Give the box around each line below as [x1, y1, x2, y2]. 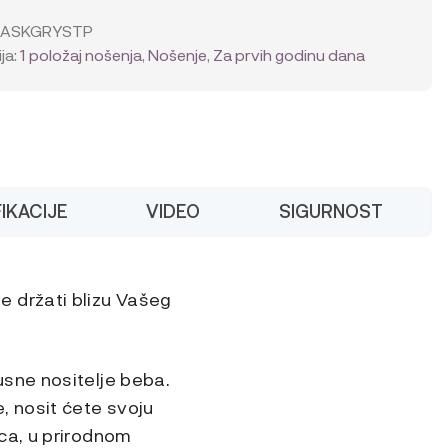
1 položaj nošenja [20, 44, 143, 65]
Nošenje [148, 44, 208, 65]
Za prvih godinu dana [213, 44, 366, 65]
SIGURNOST [278, 199, 383, 222]
